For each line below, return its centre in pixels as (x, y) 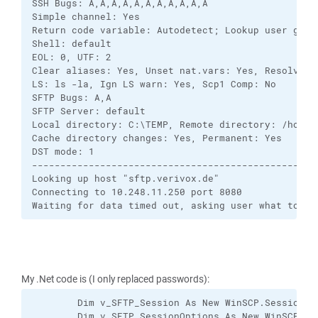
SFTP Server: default (89, 111)
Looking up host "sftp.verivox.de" (126, 179)
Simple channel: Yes (86, 17)
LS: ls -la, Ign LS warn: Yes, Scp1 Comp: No (154, 84)
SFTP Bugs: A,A (72, 98)
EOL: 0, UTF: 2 (72, 57)
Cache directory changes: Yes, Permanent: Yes (157, 138)
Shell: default (72, 44)
